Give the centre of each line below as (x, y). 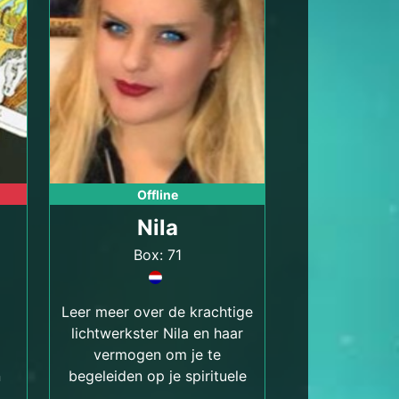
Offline (157, 195)
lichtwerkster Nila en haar (157, 333)
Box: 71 (157, 255)
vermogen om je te (157, 354)
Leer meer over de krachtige (157, 312)
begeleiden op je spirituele (157, 376)
